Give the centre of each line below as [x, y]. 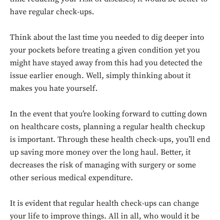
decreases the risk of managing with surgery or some [103, 165]
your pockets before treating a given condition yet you [105, 50]
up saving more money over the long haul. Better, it [100, 152]
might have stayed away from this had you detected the [106, 63]
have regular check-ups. [52, 12]
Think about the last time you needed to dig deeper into [107, 37]
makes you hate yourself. [54, 88]
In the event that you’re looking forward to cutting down [109, 114]
